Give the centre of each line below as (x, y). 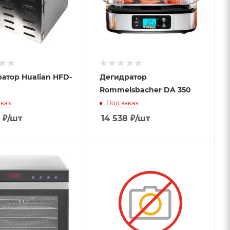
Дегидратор (123, 77)
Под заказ (122, 103)
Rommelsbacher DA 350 (145, 90)
